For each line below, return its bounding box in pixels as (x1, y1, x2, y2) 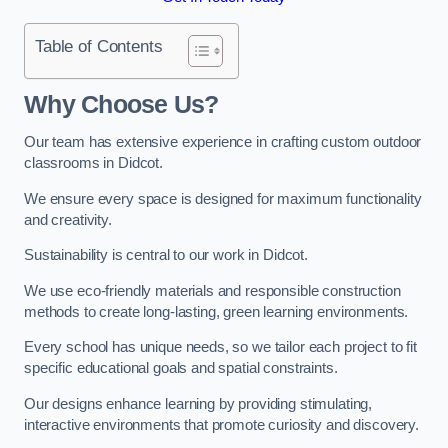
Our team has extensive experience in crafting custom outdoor (24, 134, 422, 150)
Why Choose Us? (24, 91, 219, 119)
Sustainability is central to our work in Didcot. (24, 247, 309, 264)
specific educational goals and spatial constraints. (24, 360, 338, 377)
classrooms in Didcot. (24, 155, 163, 171)
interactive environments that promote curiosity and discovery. (24, 416, 419, 433)
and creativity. (24, 211, 112, 228)
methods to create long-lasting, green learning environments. (24, 303, 409, 320)
